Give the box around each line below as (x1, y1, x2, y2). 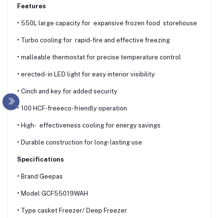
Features (16, 2, 47, 10)
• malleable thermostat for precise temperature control (16, 53, 182, 61)
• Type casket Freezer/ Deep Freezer (16, 206, 128, 214)
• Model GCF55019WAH (16, 189, 90, 197)
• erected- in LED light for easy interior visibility (16, 70, 156, 78)
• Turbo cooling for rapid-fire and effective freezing (16, 36, 171, 44)
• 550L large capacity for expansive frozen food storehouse (16, 19, 199, 27)
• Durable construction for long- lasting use (16, 138, 144, 146)
